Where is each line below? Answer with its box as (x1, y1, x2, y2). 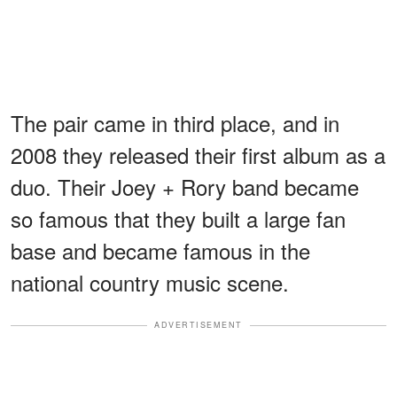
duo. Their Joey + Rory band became (11, 171, 359, 203)
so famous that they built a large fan (11, 203, 346, 235)
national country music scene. (11, 267, 289, 299)
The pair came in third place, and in (11, 107, 339, 139)
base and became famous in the (11, 235, 310, 267)
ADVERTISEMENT (154, 319, 243, 331)
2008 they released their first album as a (11, 139, 385, 171)
